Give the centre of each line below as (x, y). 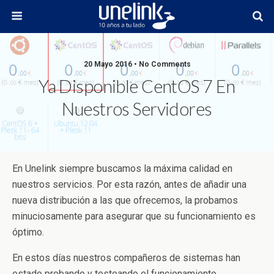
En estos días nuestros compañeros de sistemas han (126, 258)
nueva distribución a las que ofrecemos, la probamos (125, 200)
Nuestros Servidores (137, 109)
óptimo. (28, 232)
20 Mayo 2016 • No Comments (137, 64)
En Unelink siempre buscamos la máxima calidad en (122, 168)
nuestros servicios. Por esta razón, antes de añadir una (129, 184)
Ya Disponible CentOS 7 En (137, 86)
